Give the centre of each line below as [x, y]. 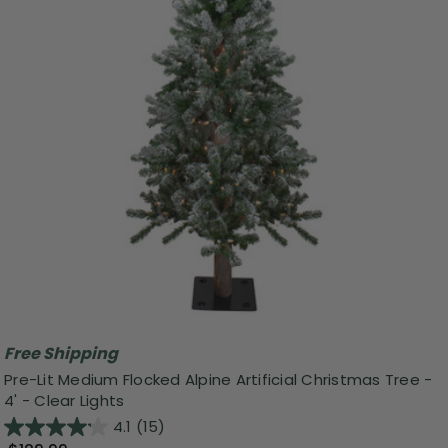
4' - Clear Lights [64, 400]
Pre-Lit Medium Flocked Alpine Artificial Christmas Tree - [218, 379]
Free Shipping [61, 354]
